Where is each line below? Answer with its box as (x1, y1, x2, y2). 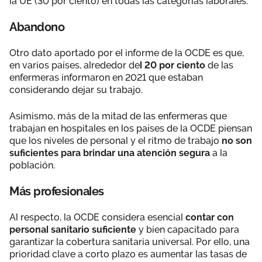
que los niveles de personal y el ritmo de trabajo (9, 135, 222, 146)
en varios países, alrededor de (9, 59, 140, 71)
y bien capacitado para (139, 223, 239, 235)
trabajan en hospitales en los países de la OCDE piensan (9, 122, 252, 134)
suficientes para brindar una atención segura (9, 147, 210, 158)
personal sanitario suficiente (9, 223, 139, 235)
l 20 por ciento (140, 59, 205, 71)
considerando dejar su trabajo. (9, 84, 143, 95)
